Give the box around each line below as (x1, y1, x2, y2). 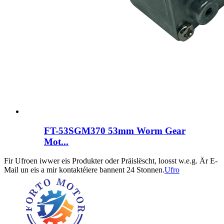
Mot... (44, 136, 68, 147)
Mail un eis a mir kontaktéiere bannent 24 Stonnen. (4, 165, 164, 174)
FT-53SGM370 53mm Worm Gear (44, 125, 185, 136)
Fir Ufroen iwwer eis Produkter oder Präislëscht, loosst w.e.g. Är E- (4, 156, 217, 165)
